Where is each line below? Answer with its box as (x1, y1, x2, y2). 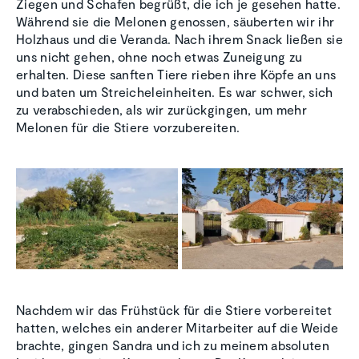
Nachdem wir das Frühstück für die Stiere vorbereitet (16, 302, 333, 318)
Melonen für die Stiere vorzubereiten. (16, 119, 240, 135)
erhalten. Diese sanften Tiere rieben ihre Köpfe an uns (16, 67, 337, 83)
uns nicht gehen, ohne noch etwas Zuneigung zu (16, 49, 303, 65)
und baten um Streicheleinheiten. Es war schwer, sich (16, 84, 333, 100)
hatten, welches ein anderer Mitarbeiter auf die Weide (16, 320, 338, 336)
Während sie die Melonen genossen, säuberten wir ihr (16, 14, 335, 30)
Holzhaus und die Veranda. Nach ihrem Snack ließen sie (16, 31, 343, 47)
